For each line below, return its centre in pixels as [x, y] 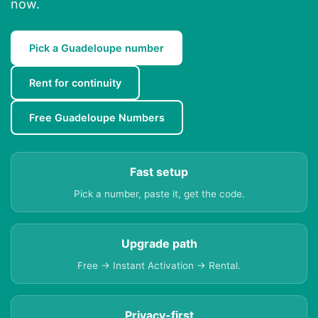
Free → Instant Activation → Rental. [159, 266]
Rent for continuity [75, 83]
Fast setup [159, 172]
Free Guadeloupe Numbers [97, 118]
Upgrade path [159, 244]
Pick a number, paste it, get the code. [159, 194]
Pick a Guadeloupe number [97, 48]
